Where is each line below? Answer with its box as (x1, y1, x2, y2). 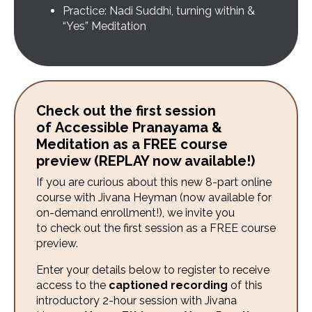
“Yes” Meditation (63, 19, 146, 33)
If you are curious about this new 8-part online (36, 175, 272, 189)
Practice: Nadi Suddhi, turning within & (63, 3, 255, 17)
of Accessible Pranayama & (36, 118, 222, 136)
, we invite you (162, 205, 235, 219)
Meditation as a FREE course (36, 135, 228, 153)
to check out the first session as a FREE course (36, 221, 276, 235)
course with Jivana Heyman (36, 190, 180, 204)
